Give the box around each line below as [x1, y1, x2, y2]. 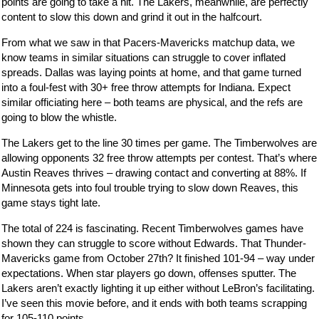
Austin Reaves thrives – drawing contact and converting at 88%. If [1, 166, 307, 179]
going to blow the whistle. [1, 110, 117, 123]
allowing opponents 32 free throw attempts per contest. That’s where [1, 151, 318, 164]
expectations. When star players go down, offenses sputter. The [1, 266, 297, 279]
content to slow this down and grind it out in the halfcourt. [1, 10, 263, 23]
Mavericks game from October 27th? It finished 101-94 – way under [1, 251, 315, 264]
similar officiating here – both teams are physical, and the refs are [1, 95, 303, 108]
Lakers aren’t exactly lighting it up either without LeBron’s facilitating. [1, 281, 315, 294]
